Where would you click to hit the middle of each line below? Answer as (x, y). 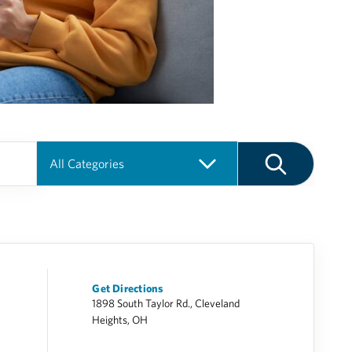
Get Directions (128, 288)
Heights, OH (120, 320)
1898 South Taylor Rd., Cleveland (166, 303)
